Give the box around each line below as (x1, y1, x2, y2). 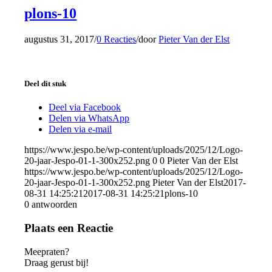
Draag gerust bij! (24, 257, 89, 268)
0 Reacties (97, 33, 137, 44)
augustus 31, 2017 (24, 33, 95, 44)
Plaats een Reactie (24, 221, 114, 234)
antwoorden (32, 199, 78, 210)
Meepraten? (24, 246, 70, 257)
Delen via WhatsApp (49, 113, 130, 124)
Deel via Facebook (49, 102, 121, 113)
